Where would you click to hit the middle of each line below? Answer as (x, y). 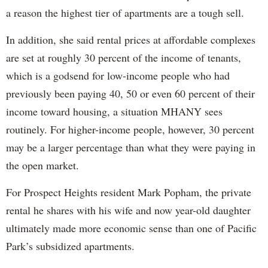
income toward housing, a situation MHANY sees (114, 112)
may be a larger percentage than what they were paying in (131, 147)
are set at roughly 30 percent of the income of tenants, (124, 58)
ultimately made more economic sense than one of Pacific (131, 228)
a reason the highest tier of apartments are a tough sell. (125, 13)
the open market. (42, 165)
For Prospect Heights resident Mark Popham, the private (129, 192)
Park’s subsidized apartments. (70, 246)
